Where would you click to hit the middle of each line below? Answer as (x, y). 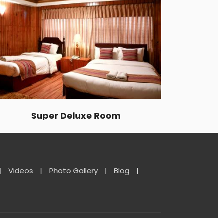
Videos (21, 171)
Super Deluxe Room (76, 116)
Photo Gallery (73, 171)
